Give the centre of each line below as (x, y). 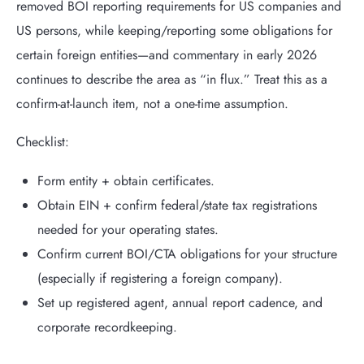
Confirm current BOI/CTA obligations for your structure (187, 253)
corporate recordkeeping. (107, 327)
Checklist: (43, 142)
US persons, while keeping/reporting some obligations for (174, 30)
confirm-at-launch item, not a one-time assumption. (152, 103)
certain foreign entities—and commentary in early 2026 (167, 54)
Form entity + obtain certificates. (126, 180)
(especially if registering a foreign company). (160, 278)
